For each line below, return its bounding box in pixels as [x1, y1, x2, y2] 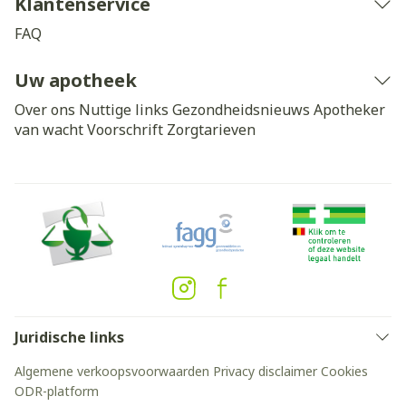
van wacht [14, 120, 83, 140]
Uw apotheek [14, 68, 137, 92]
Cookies [321, 362, 368, 380]
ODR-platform [14, 382, 99, 400]
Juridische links [14, 327, 124, 347]
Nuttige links [79, 100, 169, 120]
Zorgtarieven [167, 120, 256, 140]
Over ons [14, 100, 75, 120]
